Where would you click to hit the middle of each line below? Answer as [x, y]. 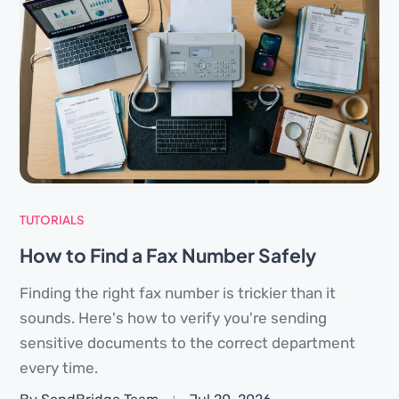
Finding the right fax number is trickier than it [178, 293]
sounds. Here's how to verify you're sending [173, 318]
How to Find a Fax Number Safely [168, 255]
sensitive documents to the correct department [187, 342]
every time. [59, 367]
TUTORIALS [52, 219]
